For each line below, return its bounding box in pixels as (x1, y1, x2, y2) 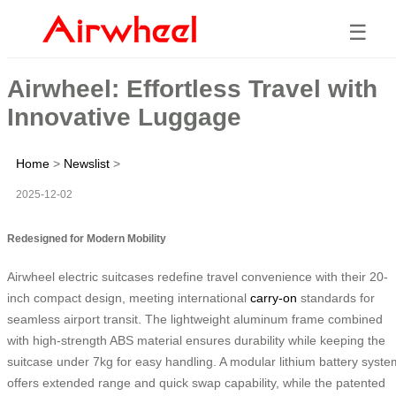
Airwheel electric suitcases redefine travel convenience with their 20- (7, 269, 388, 284)
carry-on (250, 290, 297, 305)
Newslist (64, 156, 110, 171)
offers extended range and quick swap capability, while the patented (7, 375, 385, 390)
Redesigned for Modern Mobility (7, 232, 166, 244)
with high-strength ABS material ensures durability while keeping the (7, 332, 385, 347)
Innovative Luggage (7, 103, 241, 131)
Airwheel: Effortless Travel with (7, 74, 377, 103)
